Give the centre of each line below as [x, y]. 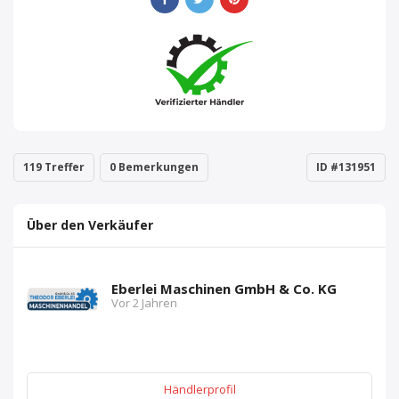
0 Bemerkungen [154, 167]
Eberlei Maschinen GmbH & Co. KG [224, 289]
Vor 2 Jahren [144, 303]
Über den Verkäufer [90, 225]
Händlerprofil [199, 389]
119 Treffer [54, 167]
